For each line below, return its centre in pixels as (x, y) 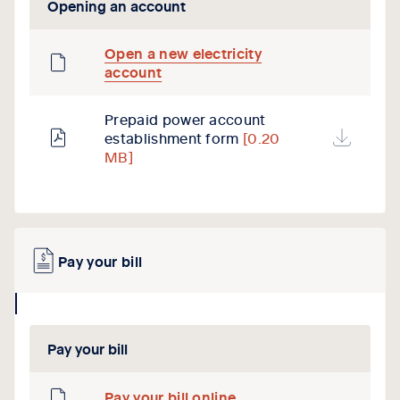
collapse (45, 302)
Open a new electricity (183, 53)
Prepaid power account (185, 119)
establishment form (174, 137)
